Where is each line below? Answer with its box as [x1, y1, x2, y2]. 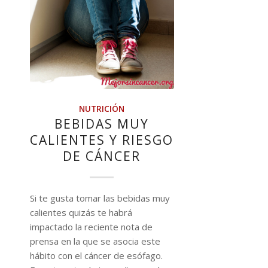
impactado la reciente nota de [30, 221, 153, 233]
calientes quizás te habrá [30, 206, 132, 219]
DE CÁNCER [63, 148, 141, 165]
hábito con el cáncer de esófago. [30, 249, 163, 262]
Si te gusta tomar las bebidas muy [30, 192, 170, 205]
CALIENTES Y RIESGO [30, 132, 174, 149]
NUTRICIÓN [79, 103, 125, 115]
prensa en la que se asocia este [30, 235, 160, 248]
